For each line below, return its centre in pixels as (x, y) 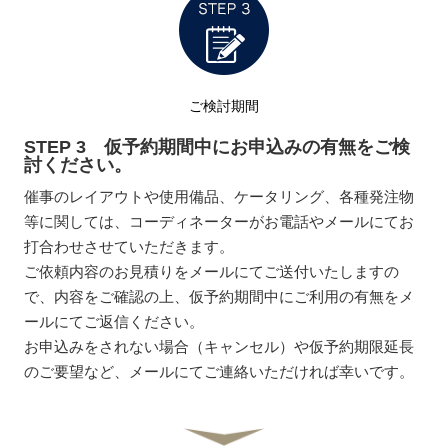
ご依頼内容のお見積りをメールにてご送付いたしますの (212, 271)
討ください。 (78, 164)
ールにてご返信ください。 (114, 321)
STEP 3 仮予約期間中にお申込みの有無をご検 (217, 146)
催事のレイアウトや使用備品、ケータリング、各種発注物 (219, 196)
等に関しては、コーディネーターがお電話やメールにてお (219, 221)
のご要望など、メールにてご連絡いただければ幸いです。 (219, 371)
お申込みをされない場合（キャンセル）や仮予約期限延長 (219, 346)
